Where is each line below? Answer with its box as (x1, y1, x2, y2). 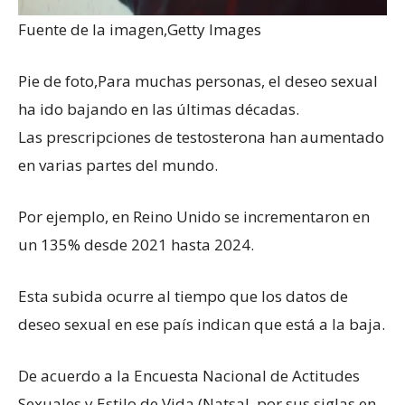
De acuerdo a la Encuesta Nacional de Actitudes (18, 364, 360, 386)
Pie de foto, (18, 70, 98, 91)
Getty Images (167, 18, 261, 40)
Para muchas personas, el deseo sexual (98, 70, 378, 91)
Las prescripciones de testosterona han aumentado (18, 126, 384, 147)
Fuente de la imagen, (18, 18, 167, 40)
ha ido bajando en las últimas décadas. (18, 98, 299, 119)
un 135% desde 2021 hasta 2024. (18, 233, 254, 255)
